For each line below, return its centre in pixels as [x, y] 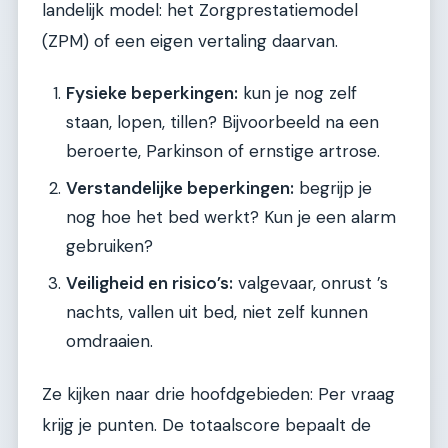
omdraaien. [109, 341]
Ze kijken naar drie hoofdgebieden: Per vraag [218, 393]
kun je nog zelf [297, 93]
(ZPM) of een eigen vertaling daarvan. [190, 40]
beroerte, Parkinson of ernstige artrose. [223, 151]
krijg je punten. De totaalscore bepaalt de [206, 424]
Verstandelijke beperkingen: [180, 188]
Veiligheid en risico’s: [149, 283]
